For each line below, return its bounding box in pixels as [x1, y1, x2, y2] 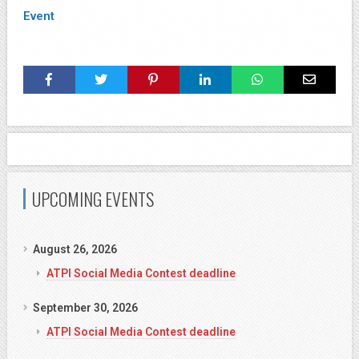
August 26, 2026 [33, 243, 117, 256]
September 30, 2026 [33, 301, 138, 314]
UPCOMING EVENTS [32, 186, 154, 212]
